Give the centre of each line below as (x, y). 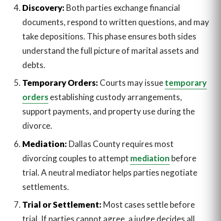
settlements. (45, 186)
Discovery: (43, 8)
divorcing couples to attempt (76, 158)
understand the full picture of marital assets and (110, 51)
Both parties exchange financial (122, 8)
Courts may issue (131, 83)
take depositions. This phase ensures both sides (109, 37)
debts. (34, 65)
